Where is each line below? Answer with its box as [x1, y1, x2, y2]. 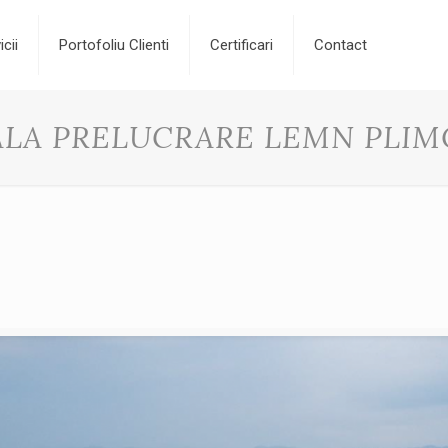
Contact [314, 36, 368, 54]
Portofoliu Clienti [59, 36, 170, 54]
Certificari [210, 36, 274, 54]
